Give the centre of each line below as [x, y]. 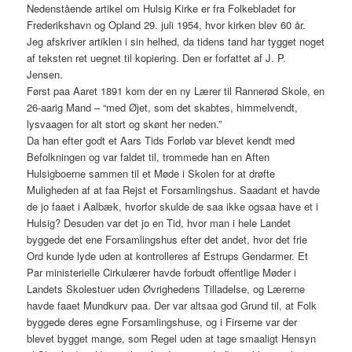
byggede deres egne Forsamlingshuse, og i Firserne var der [162, 322]
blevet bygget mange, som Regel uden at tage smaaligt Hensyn [172, 339]
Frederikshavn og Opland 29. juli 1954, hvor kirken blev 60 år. [167, 25]
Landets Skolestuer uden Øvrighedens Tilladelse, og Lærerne [166, 289]
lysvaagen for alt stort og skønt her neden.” [125, 124]
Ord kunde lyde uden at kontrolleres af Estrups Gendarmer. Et [168, 256]
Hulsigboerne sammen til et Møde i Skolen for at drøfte [151, 174]
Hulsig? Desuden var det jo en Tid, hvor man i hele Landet [159, 223]
